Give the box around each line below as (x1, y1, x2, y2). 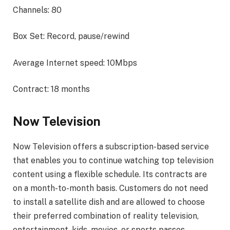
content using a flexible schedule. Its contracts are (13, 169, 207, 180)
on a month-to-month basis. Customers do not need (13, 183, 208, 194)
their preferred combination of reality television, (13, 211, 199, 221)
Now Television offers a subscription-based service (13, 142, 209, 152)
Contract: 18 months (13, 84, 90, 94)
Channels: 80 (13, 5, 62, 15)
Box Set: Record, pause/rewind (13, 31, 129, 42)
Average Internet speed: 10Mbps (13, 57, 137, 68)
